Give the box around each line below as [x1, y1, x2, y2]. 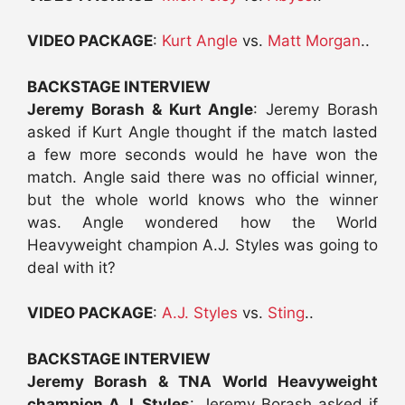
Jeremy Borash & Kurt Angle [27, 99, 254, 118]
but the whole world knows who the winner [27, 190, 378, 209]
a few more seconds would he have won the [27, 145, 378, 164]
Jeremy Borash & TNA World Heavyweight [27, 372, 378, 391]
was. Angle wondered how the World [27, 212, 378, 231]
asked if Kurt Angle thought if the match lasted [27, 122, 378, 141]
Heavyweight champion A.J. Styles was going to [27, 235, 378, 254]
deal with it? [27, 258, 116, 277]
